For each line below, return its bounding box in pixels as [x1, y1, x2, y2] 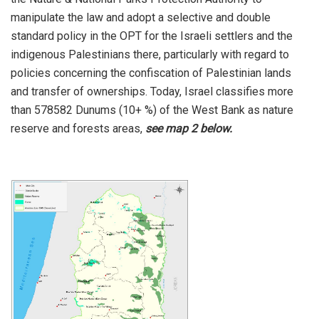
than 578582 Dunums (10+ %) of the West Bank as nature [11, 103, 293, 117]
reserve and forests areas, [11, 122, 145, 136]
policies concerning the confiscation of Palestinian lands [11, 66, 291, 80]
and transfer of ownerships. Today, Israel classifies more [11, 85, 293, 99]
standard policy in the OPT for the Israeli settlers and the [11, 29, 293, 43]
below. [197, 122, 238, 136]
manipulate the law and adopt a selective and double [11, 11, 271, 25]
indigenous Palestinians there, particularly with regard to [11, 48, 289, 62]
